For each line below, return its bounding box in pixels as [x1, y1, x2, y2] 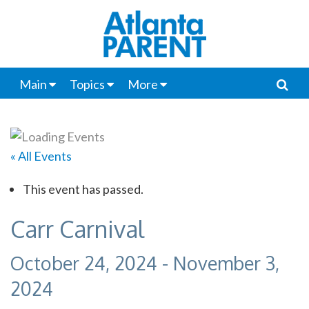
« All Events [10, 148, 72, 163]
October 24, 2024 [10, 250, 157, 275]
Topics [69, 77, 105, 92]
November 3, [173, 250, 279, 275]
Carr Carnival [10, 213, 144, 243]
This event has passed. [22, 181, 143, 197]
